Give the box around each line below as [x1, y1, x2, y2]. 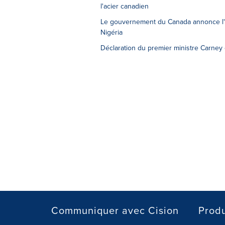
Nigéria [100, 27, 123, 38]
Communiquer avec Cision [51, 203, 179, 218]
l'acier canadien [100, 1, 149, 12]
